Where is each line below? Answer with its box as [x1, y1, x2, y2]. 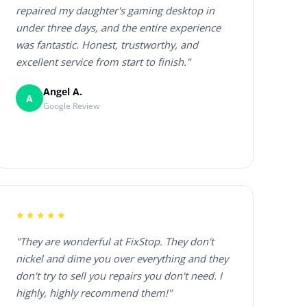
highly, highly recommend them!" [16, 286, 173, 300]
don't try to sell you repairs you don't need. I [16, 269, 223, 283]
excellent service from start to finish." [16, 55, 191, 69]
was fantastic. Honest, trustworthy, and [16, 38, 199, 52]
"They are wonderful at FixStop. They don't [16, 234, 214, 249]
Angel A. [43, 84, 83, 98]
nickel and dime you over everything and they [16, 251, 229, 266]
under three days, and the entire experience [16, 21, 221, 35]
